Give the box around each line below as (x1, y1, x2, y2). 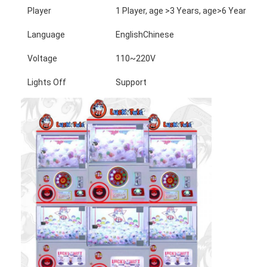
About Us (35, 247, 70, 257)
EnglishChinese (116, 29, 175, 39)
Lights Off (27, 77, 67, 87)
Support (116, 77, 147, 87)
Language (27, 29, 66, 39)
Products (35, 220, 71, 230)
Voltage (27, 53, 58, 63)
